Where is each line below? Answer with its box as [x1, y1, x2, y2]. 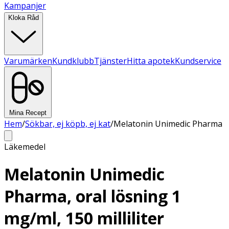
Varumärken [4, 55, 52, 66]
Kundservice [175, 55, 221, 66]
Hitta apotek [127, 55, 175, 66]
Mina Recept [9, 109, 47, 117]
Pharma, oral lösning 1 [4, 185, 181, 208]
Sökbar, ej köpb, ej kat [25, 118, 110, 129]
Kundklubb [52, 55, 94, 66]
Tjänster [94, 55, 127, 66]
